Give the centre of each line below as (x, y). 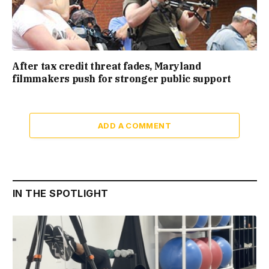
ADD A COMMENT (134, 125)
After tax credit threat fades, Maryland (107, 66)
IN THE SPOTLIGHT (61, 193)
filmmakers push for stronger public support (122, 78)
